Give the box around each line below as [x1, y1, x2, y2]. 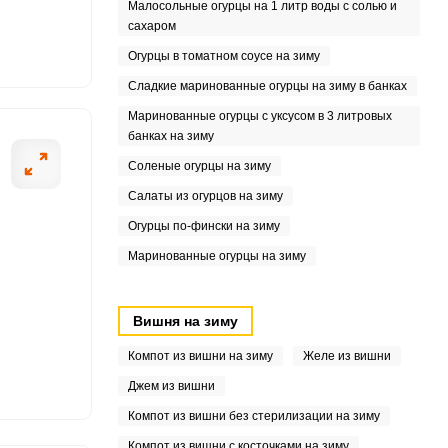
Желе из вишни [302, 349, 391, 363]
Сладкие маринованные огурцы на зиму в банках [127, 79, 407, 93]
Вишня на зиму [132, 313, 238, 329]
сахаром [127, 19, 176, 33]
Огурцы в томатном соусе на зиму [127, 49, 320, 63]
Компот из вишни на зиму [127, 349, 273, 363]
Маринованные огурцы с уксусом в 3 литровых [127, 109, 392, 123]
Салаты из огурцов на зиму [127, 189, 283, 203]
